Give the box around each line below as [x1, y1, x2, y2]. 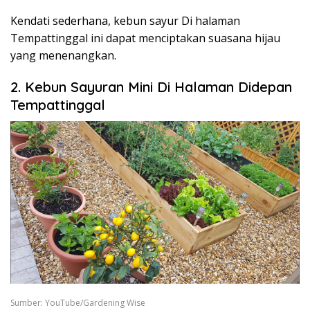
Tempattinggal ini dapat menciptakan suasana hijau [10, 30, 280, 46]
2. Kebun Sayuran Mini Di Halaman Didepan [10, 78, 292, 96]
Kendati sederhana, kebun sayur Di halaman [10, 13, 240, 29]
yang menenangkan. [10, 48, 116, 64]
